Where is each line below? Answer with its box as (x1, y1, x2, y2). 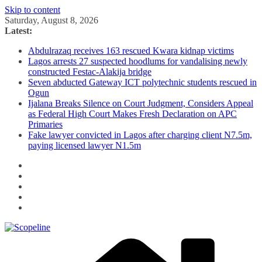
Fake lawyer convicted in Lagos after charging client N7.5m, (28, 130, 252, 140)
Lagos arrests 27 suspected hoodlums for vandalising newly (28, 56, 247, 66)
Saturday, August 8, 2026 (5, 15, 98, 25)
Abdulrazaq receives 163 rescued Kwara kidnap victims (28, 46, 234, 56)
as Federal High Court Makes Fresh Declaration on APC (28, 109, 237, 119)
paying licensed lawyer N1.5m (28, 140, 141, 150)
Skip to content (5, 5, 60, 15)
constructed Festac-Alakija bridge (28, 67, 151, 77)
